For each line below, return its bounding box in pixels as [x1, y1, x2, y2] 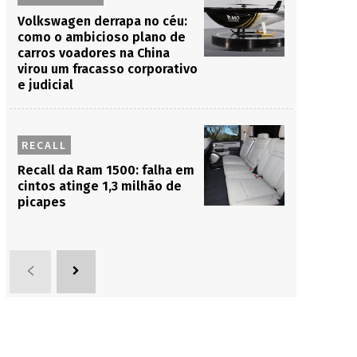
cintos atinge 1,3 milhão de [17, 178, 182, 194]
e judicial [17, 77, 73, 92]
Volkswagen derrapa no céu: [17, 14, 187, 29]
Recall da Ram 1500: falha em [17, 163, 194, 178]
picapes [17, 194, 66, 210]
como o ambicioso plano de [17, 29, 186, 45]
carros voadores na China [17, 45, 170, 61]
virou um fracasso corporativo [17, 61, 198, 76]
